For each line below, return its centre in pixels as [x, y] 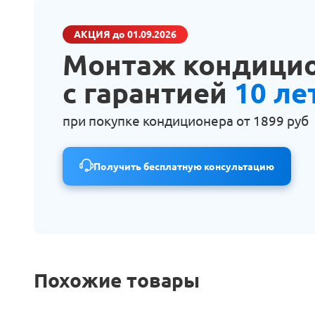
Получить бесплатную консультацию [184, 166]
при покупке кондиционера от [158, 121]
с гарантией [148, 93]
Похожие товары [117, 280]
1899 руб [281, 121]
